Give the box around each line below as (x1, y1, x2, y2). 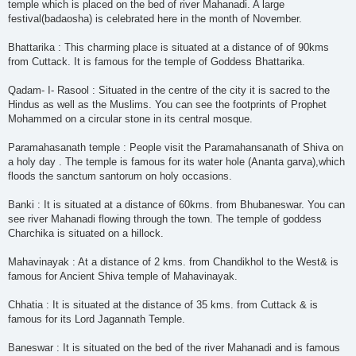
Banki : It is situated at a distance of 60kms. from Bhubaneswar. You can (8, 199, 345, 211)
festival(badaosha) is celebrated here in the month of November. (8, 13, 302, 25)
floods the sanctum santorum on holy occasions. (8, 170, 232, 183)
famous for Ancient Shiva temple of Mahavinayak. (8, 270, 238, 283)
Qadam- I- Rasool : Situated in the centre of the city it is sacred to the (8, 84, 330, 97)
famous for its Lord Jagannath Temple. (8, 313, 185, 326)
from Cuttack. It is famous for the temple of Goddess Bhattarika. (8, 56, 305, 68)
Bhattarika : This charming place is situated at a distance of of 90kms (8, 41, 329, 54)
